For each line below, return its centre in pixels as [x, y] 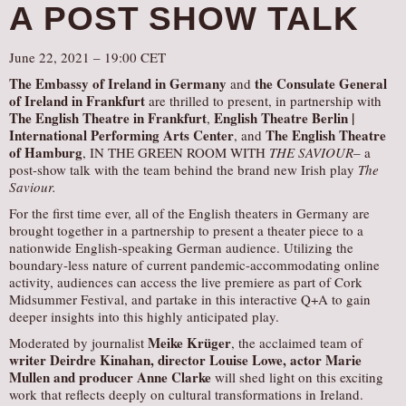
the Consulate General [321, 83]
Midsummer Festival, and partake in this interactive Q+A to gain [190, 299]
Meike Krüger [189, 343]
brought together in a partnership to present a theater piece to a [186, 230]
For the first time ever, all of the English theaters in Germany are [189, 213]
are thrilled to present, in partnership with [263, 101]
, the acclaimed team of [297, 343]
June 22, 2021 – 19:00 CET [87, 57]
